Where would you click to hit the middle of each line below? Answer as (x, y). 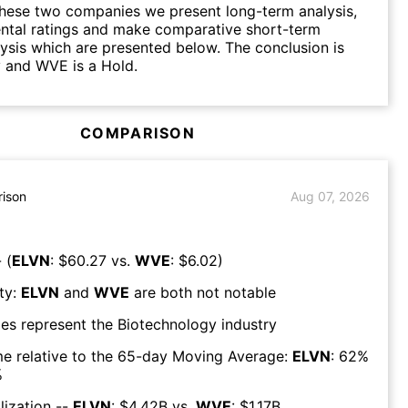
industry (247, 324)
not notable (236, 292)
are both (161, 292)
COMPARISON (138, 133)
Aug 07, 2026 (330, 197)
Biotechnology (167, 324)
